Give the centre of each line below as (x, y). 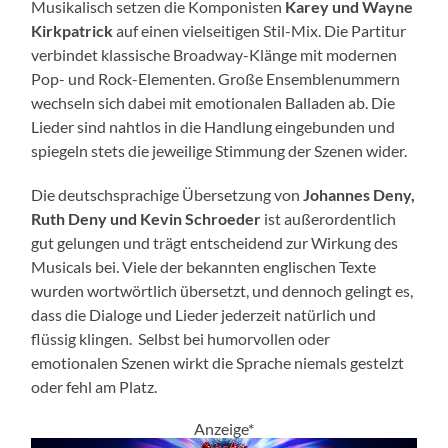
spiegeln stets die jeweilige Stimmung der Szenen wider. (219, 150)
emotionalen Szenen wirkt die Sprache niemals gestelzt (218, 362)
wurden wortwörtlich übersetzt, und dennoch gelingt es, (222, 290)
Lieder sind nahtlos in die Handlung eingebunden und (213, 126)
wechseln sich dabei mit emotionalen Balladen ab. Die (213, 102)
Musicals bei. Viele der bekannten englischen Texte (204, 266)
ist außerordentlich (329, 218)
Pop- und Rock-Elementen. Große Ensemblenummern (216, 78)
